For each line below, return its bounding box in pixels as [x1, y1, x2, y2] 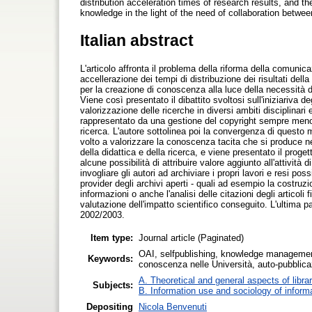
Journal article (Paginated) [139, 232, 244, 243]
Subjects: [93, 279, 133, 290]
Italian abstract [80, 31, 194, 49]
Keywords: [88, 253, 133, 264]
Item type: [91, 232, 133, 243]
